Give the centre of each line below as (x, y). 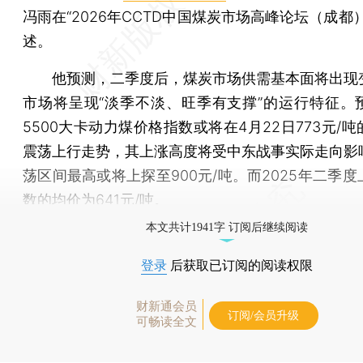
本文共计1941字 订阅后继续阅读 (227, 227)
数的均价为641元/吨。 (96, 199)
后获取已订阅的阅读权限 (240, 265)
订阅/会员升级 (263, 315)
